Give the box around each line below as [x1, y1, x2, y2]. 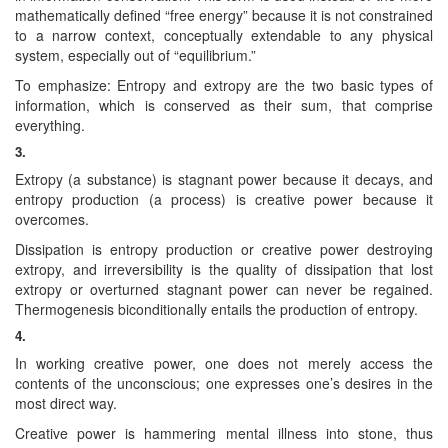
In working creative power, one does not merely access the [15, 352, 433, 373]
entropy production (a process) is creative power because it [15, 188, 433, 209]
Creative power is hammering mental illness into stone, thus [15, 422, 433, 443]
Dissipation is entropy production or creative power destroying [15, 238, 433, 259]
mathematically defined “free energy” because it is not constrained [15, 4, 433, 25]
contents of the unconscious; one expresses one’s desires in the [15, 372, 433, 393]
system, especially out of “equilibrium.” [15, 44, 256, 65]
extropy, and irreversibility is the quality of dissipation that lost [15, 258, 433, 279]
